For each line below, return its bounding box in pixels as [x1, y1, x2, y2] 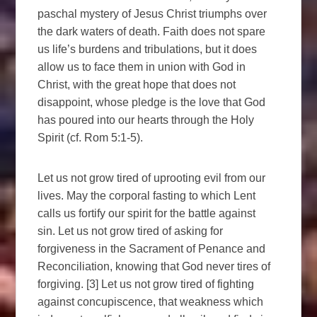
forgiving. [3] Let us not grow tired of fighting [38, 277, 255, 290]
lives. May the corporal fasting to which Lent [38, 189, 256, 202]
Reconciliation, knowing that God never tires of [38, 260, 271, 272]
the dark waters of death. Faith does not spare [38, 25, 266, 38]
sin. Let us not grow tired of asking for [38, 224, 224, 237]
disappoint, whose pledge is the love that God [38, 96, 266, 108]
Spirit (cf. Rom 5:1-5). [38, 131, 144, 144]
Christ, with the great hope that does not [38, 78, 236, 91]
